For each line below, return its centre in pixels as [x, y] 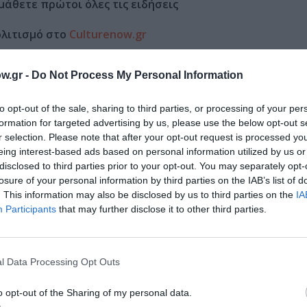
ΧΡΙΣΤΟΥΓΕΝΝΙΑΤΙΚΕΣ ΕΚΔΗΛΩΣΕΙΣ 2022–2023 [157, 137]
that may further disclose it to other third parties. [161, 209]
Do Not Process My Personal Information [137, 75]
